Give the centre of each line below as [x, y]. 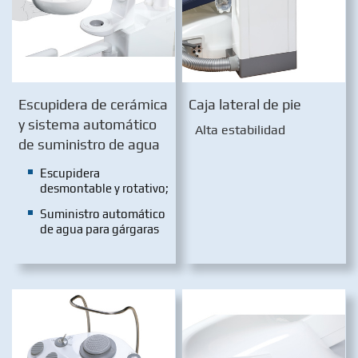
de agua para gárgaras [100, 229]
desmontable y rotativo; [105, 189]
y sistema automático [88, 125]
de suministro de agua [89, 145]
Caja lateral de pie [245, 105]
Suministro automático [103, 214]
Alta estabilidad [241, 130]
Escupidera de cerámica [93, 105]
